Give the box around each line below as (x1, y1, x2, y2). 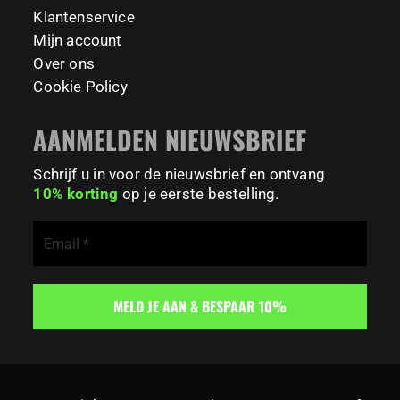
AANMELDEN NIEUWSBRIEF (33, 121, 306, 159)
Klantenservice (33, 8, 135, 27)
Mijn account (33, 31, 122, 50)
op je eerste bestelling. (118, 185, 279, 204)
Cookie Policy (33, 78, 128, 96)
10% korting (33, 185, 119, 204)
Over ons (33, 54, 95, 73)
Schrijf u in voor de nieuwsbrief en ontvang (33, 165, 325, 184)
